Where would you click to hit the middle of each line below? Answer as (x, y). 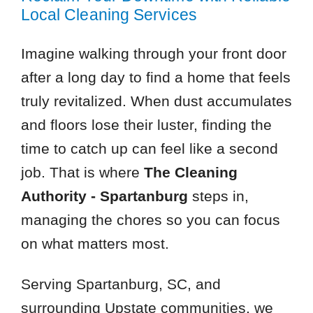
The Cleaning (190, 172)
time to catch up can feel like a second (149, 148)
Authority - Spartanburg (104, 196)
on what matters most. (95, 243)
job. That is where (82, 172)
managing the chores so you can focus (150, 219)
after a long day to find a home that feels (155, 77)
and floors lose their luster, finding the (146, 124)
